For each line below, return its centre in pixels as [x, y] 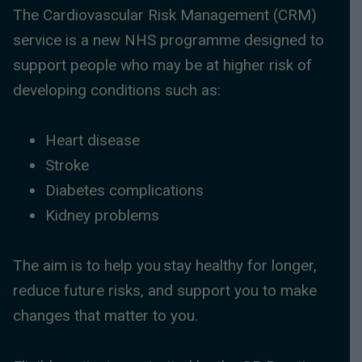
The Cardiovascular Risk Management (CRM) [165, 15]
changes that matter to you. [105, 316]
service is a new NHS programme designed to [168, 40]
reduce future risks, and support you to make [165, 291]
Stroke [67, 166]
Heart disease [93, 141]
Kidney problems [102, 216]
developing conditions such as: [117, 90]
